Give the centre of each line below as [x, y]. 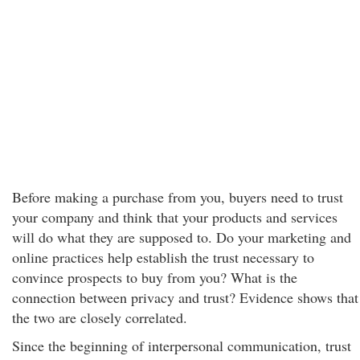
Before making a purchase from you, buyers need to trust [178, 197]
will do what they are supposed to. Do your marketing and [182, 237]
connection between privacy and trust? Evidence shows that [185, 297]
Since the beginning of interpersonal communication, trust [182, 346]
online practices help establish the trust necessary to [163, 257]
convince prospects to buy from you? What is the [155, 277]
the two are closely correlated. [100, 317]
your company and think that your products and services [175, 217]
